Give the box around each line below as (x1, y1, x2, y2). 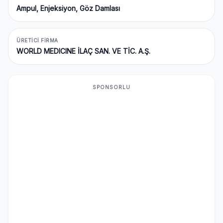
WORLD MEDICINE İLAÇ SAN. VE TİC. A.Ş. (16, 47, 150, 55)
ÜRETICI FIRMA (16, 37, 58, 43)
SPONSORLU (93, 84, 130, 90)
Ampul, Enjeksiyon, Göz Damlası (16, 4, 120, 12)
